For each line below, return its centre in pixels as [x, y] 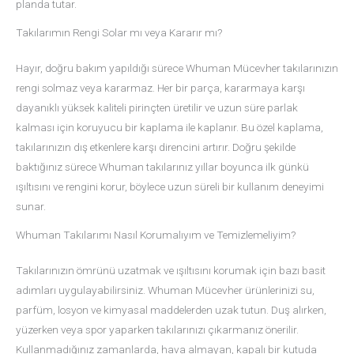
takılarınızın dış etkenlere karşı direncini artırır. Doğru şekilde [156, 147]
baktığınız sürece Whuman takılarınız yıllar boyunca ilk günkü [162, 167]
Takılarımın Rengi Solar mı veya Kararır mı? [119, 33]
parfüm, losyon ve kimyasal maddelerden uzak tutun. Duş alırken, [171, 310]
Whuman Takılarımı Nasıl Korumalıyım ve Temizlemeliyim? [156, 235]
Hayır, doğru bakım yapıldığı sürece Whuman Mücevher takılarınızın [177, 68]
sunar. [31, 207]
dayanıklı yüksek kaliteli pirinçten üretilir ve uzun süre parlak [157, 108]
